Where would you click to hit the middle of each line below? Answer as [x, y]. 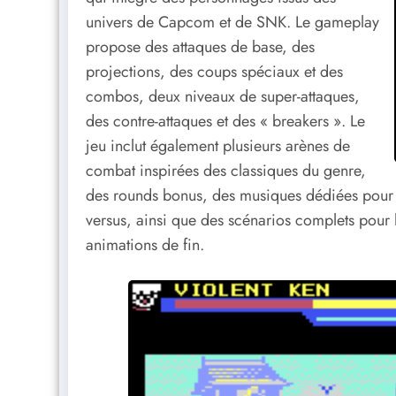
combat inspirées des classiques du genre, [226, 171]
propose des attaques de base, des [200, 47]
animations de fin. [145, 245]
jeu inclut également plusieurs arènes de [218, 146]
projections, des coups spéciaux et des [214, 72]
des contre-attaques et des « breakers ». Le [225, 122]
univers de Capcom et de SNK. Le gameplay [232, 23]
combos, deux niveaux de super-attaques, [223, 97]
